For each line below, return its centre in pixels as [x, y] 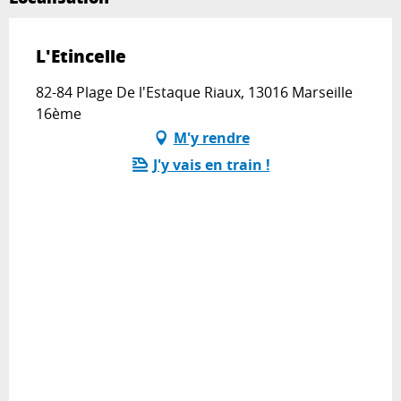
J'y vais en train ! [211, 165]
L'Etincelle [81, 56]
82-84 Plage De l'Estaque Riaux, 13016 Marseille [194, 93]
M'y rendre [211, 138]
